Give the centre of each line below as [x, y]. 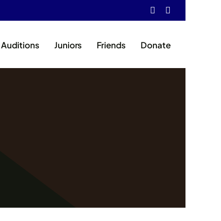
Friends [111, 45]
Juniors [68, 45]
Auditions [20, 45]
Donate [156, 45]
